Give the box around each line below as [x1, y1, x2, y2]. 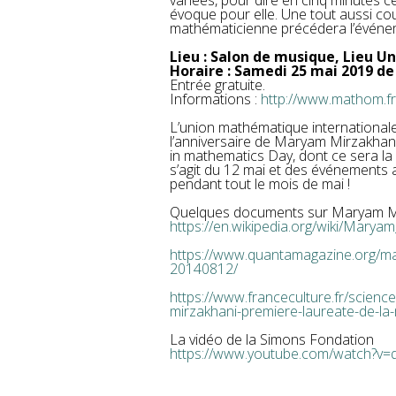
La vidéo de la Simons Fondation [170, 330, 374, 349]
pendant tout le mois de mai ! [170, 174, 350, 194]
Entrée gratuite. [170, 75, 265, 95]
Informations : [170, 89, 261, 109]
